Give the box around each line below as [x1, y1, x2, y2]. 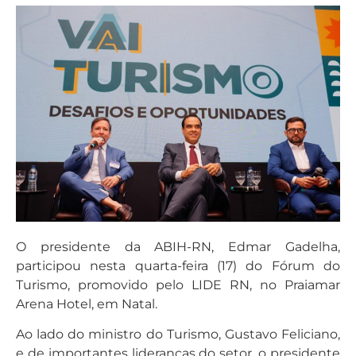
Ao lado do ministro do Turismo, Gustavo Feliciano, [16, 327, 340, 342]
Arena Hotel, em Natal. [16, 296, 157, 311]
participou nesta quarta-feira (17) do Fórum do [16, 257, 340, 273]
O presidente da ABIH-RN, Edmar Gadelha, [16, 238, 340, 254]
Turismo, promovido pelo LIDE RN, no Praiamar [16, 277, 340, 292]
